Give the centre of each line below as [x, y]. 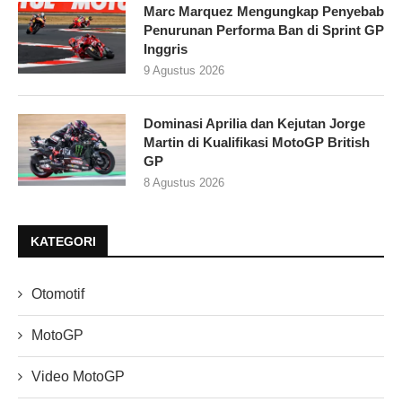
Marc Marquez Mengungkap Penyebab [264, 11]
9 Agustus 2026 [184, 70]
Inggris [166, 48]
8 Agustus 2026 [184, 182]
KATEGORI [63, 241]
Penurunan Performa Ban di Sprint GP [264, 30]
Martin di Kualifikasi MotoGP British [257, 142]
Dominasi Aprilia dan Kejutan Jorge [254, 123]
